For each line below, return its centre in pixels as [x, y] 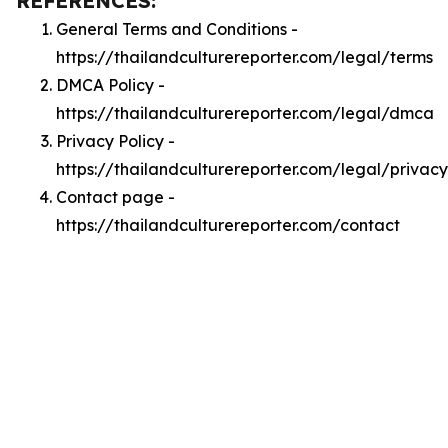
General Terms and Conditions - [177, 29]
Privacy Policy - [115, 141]
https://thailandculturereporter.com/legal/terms [244, 57]
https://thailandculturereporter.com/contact [228, 225]
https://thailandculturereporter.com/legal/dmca [245, 113]
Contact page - [115, 197]
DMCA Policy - [110, 85]
